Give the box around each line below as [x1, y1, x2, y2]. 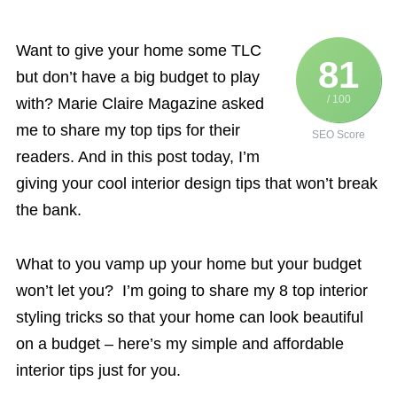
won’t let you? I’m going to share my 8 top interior [15, 281, 368, 300]
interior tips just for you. [15, 361, 181, 379]
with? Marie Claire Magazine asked [15, 95, 264, 113]
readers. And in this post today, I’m [15, 148, 260, 167]
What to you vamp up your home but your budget [15, 254, 362, 273]
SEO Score [312, 128, 366, 142]
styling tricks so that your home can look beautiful [15, 307, 363, 326]
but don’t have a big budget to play [15, 68, 260, 87]
